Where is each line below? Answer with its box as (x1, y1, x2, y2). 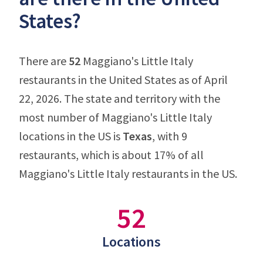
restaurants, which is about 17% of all (19, 147, 204, 162)
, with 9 (152, 129, 187, 143)
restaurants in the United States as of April (19, 72, 228, 87)
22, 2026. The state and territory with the (19, 91, 220, 106)
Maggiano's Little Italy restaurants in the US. (19, 166, 237, 181)
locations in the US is (19, 129, 123, 143)
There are (19, 53, 69, 68)
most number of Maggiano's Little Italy (19, 110, 212, 124)
